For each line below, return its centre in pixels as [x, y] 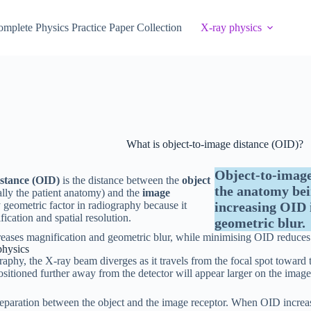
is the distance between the [121, 180]
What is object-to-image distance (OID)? [215, 144]
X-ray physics [231, 27]
